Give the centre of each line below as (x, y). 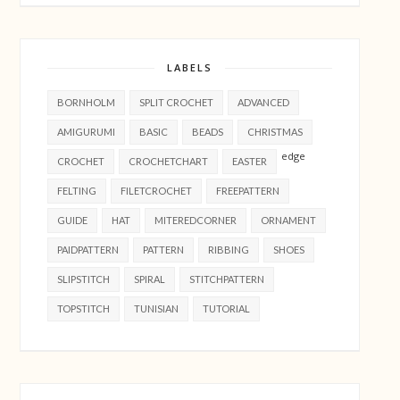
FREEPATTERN (248, 191)
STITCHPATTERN (227, 279)
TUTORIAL (227, 309)
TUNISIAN (157, 309)
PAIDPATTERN (88, 250)
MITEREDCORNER (196, 221)
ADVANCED (264, 103)
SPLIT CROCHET (177, 103)
